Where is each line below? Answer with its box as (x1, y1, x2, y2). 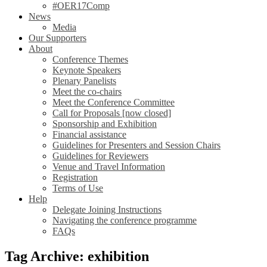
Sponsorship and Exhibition (52, 119, 157, 129)
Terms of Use (52, 183, 103, 193)
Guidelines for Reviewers (52, 151, 148, 161)
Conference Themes (52, 54, 128, 64)
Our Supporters (29, 33, 86, 43)
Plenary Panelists (52, 76, 116, 86)
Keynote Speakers (52, 65, 121, 75)
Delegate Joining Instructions (52, 204, 162, 215)
